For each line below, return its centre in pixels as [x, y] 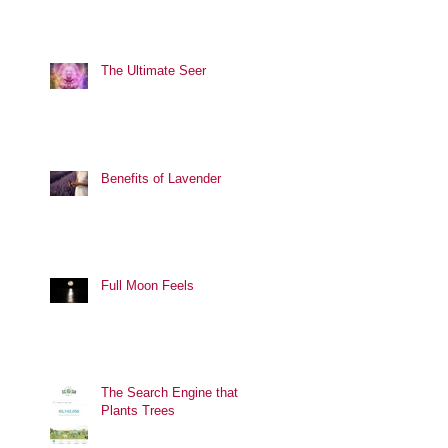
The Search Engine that [169, 392]
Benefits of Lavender [161, 178]
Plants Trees [138, 410]
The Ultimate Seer [153, 70]
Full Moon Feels [147, 285]
